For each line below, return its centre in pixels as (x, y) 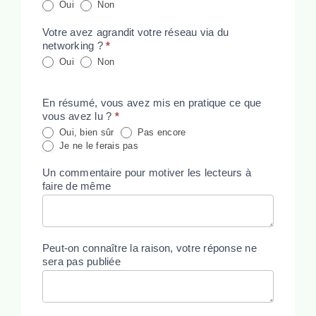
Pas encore (160, 132)
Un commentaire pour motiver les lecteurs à (147, 173)
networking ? (74, 46)
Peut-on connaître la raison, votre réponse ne (149, 248)
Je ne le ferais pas (97, 145)
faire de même (77, 186)
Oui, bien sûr (85, 132)
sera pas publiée (81, 262)
